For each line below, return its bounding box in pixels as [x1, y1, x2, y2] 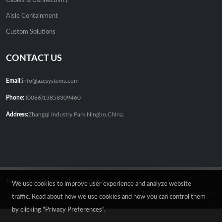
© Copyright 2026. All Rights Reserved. [104, 191, 216, 198]
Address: [6, 112, 28, 118]
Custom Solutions [6, 29, 55, 36]
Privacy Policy [67, 178, 103, 184]
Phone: [6, 95, 24, 101]
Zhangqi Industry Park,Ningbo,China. [28, 112, 124, 118]
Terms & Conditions [6, 178, 57, 184]
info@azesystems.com [22, 78, 79, 84]
